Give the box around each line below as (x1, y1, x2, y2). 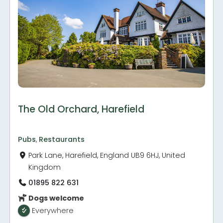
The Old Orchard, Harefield (18, 102, 145, 116)
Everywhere (32, 205, 74, 216)
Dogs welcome (27, 193, 85, 203)
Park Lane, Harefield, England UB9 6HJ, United (28, 150, 186, 160)
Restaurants (39, 134, 85, 144)
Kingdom (28, 162, 61, 172)
